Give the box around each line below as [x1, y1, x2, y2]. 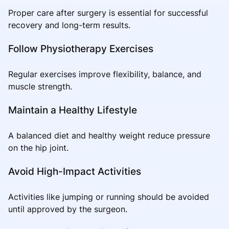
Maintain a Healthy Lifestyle [8, 103, 137, 116]
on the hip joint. [8, 142, 68, 153]
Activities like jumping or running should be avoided [8, 191, 209, 202]
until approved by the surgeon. [8, 203, 127, 214]
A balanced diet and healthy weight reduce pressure [8, 130, 210, 141]
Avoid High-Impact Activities [8, 165, 141, 177]
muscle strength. [8, 81, 72, 91]
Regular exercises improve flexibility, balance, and [8, 68, 201, 79]
